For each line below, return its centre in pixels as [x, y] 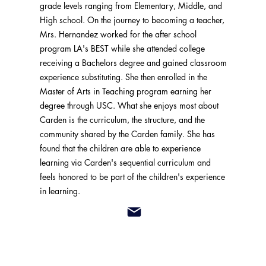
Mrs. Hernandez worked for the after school [118, 34]
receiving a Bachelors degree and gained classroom [134, 63]
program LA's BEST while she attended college [123, 48]
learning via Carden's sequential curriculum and [126, 162]
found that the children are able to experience [121, 148]
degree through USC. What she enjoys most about [129, 105]
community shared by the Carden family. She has [128, 134]
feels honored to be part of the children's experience [133, 177]
